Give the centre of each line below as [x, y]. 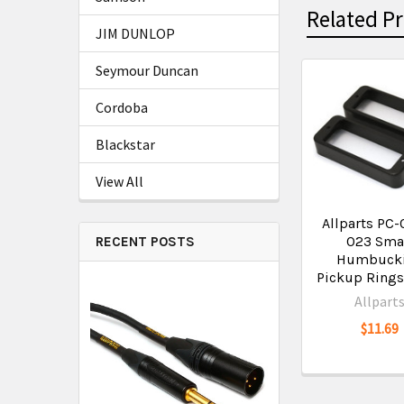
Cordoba [122, 107]
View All [119, 181]
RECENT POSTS [145, 242]
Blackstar [125, 144]
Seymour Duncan [147, 70]
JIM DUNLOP [135, 33]
